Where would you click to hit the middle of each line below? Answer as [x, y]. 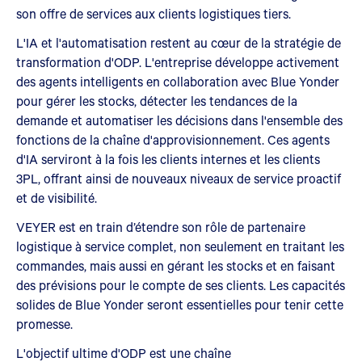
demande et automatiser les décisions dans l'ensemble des [179, 120]
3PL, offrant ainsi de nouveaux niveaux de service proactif [179, 178]
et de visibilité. [57, 197]
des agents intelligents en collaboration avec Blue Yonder [178, 81]
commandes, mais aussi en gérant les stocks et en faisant [176, 265]
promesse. [44, 323]
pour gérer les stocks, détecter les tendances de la [157, 100]
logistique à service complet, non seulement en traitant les [180, 246]
